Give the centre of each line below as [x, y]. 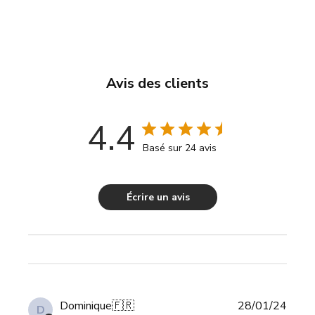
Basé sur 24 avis [179, 148]
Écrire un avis [158, 198]
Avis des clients [157, 84]
